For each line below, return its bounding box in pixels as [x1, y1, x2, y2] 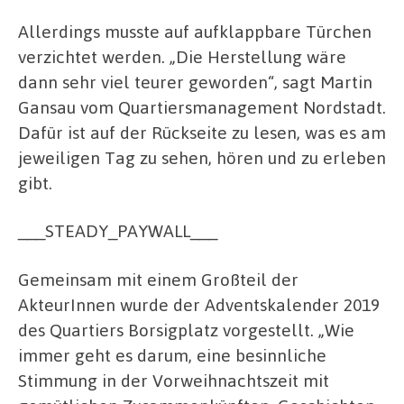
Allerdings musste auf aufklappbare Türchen [18, 19, 372, 42]
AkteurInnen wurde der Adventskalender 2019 [18, 292, 380, 316]
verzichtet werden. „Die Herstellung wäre [18, 44, 346, 68]
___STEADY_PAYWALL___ [18, 219, 217, 243]
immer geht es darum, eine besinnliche [18, 343, 326, 366]
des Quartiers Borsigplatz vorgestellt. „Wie [18, 317, 354, 341]
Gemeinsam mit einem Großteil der [18, 267, 298, 290]
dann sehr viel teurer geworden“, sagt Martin [18, 69, 372, 93]
